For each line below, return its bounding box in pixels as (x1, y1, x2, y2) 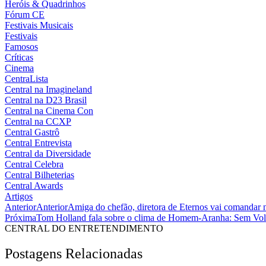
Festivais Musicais (5, 20, 73, 30)
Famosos (5, 41, 38, 52)
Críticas (5, 52, 33, 62)
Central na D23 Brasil (5, 94, 87, 105)
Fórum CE (5, 9, 45, 20)
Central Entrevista (5, 137, 72, 148)
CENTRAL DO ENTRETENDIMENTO (5, 223, 163, 233)
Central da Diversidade (5, 148, 91, 159)
